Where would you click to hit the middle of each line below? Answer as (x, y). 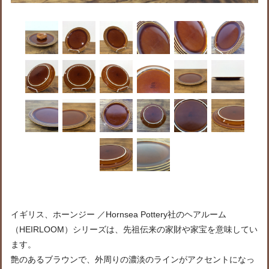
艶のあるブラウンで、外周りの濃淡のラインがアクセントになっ (133, 259)
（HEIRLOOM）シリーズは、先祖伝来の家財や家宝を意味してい (134, 229)
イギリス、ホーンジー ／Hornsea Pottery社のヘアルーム (119, 214)
